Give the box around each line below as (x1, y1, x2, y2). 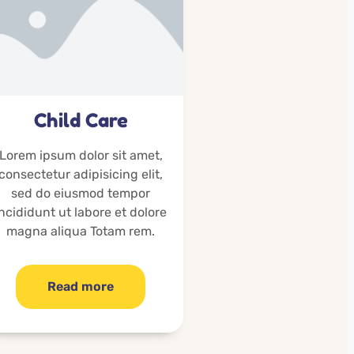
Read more (47, 279, 114, 295)
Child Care (33, 109, 128, 133)
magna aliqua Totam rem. (6, 224, 155, 239)
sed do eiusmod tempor (11, 186, 150, 201)
